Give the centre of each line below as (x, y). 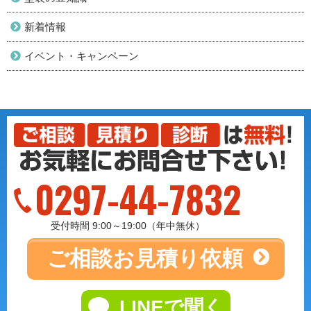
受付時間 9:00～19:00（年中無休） (127, 225)
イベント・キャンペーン (82, 56)
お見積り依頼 (177, 258)
